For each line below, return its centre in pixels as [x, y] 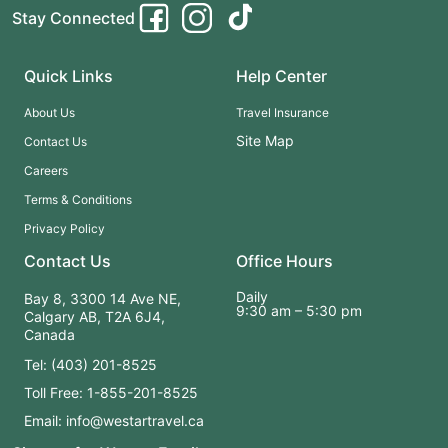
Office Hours [284, 261]
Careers [46, 170]
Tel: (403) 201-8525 [90, 364]
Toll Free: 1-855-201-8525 [111, 392]
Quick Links [68, 76]
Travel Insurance [282, 112]
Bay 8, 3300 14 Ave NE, [102, 298]
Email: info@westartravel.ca [114, 420]
